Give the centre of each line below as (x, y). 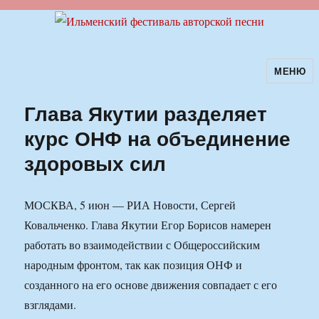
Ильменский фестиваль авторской (148, 80)
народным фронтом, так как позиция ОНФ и (134, 265)
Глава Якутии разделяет (146, 113)
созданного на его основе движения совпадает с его (151, 285)
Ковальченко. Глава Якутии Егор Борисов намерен (148, 225)
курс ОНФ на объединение (158, 138)
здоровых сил (95, 163)
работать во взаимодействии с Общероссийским (142, 245)
